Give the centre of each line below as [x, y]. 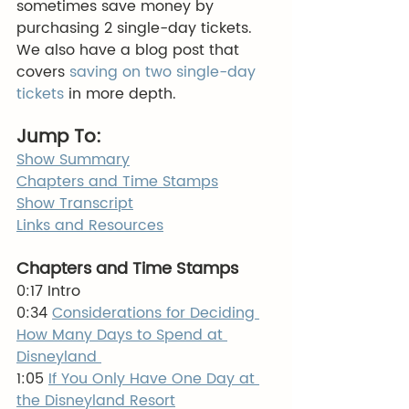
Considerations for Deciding [156, 313]
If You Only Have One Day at [154, 379]
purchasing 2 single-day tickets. [139, 28]
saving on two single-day [163, 72]
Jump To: [59, 137]
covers [41, 72]
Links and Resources [90, 225]
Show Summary [73, 160]
